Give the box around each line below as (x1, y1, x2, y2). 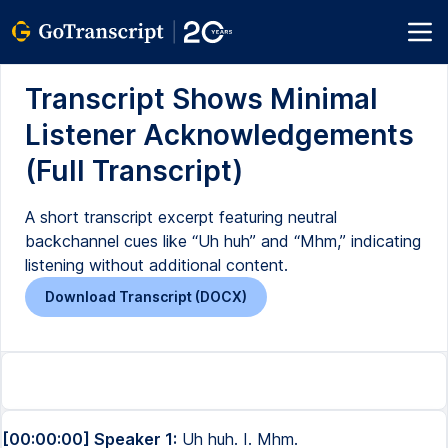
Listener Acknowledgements (25, 118, 414, 152)
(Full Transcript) (25, 154, 243, 188)
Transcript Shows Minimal (25, 82, 378, 116)
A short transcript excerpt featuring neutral (25, 207, 337, 227)
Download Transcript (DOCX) (45, 288, 247, 305)
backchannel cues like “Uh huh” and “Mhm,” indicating (25, 231, 421, 251)
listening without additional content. (25, 255, 288, 275)
